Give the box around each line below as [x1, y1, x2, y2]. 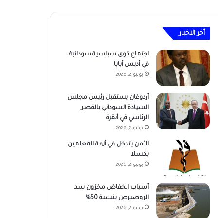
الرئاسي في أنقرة [105, 114, 149, 122]
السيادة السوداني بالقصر [81, 104, 149, 111]
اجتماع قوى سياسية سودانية [68, 51, 149, 58]
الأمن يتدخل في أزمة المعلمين [67, 141, 149, 148]
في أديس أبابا [113, 61, 149, 68]
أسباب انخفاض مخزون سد [74, 184, 149, 191]
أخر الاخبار [179, 29, 205, 37]
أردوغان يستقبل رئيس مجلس [67, 94, 149, 101]
